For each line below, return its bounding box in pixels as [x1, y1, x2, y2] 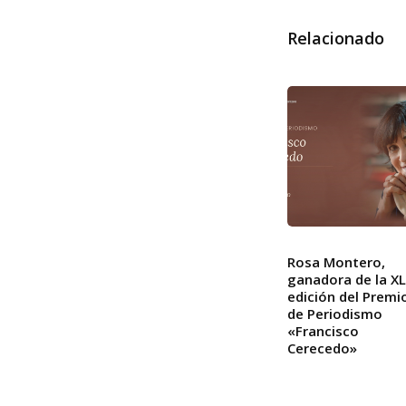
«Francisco [287, 322, 359, 341]
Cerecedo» [287, 339, 357, 358]
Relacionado [287, 27, 384, 50]
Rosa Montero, [287, 253, 385, 272]
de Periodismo [287, 304, 382, 324]
